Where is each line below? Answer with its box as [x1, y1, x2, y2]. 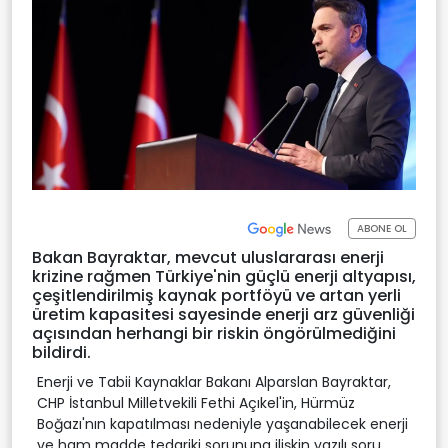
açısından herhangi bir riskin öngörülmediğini [32, 321, 396, 345]
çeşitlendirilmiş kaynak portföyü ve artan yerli [32, 283, 401, 307]
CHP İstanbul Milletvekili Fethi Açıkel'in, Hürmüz [37, 392, 355, 413]
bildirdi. [32, 340, 91, 364]
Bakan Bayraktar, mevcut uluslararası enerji [32, 245, 384, 269]
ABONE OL [357, 221, 407, 237]
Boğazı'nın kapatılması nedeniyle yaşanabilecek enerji [37, 413, 408, 434]
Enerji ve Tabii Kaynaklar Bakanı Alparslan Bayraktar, [37, 371, 391, 392]
